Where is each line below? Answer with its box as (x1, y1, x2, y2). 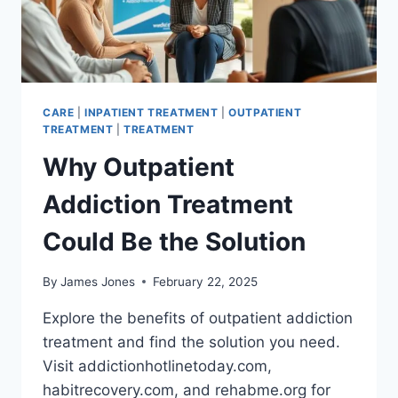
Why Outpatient (43, 152, 235, 183)
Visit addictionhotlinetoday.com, (43, 356, 272, 375)
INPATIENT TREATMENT (84, 106, 219, 120)
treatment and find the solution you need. (43, 332, 340, 351)
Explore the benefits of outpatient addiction (43, 308, 353, 327)
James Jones (60, 274, 136, 289)
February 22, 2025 (153, 274, 259, 289)
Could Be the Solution (43, 227, 306, 258)
